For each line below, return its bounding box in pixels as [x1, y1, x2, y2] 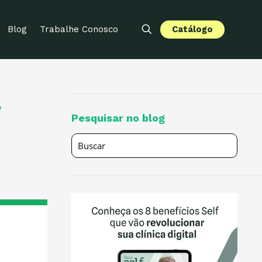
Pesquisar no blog [71, 112, 165, 124]
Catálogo [172, 23, 213, 35]
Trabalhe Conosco [40, 24, 118, 35]
